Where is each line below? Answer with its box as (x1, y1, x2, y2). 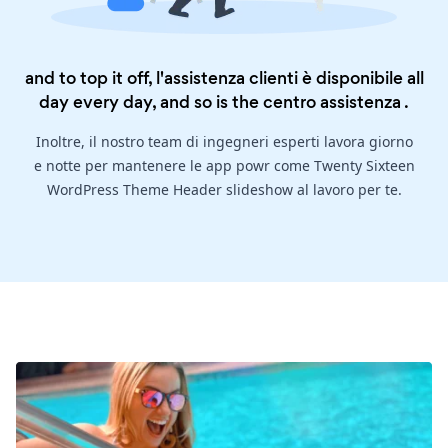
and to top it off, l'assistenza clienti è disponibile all (24, 65, 424, 90)
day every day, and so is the (39, 89, 263, 114)
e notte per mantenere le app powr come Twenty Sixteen (33, 155, 415, 175)
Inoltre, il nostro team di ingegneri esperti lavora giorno (35, 131, 413, 151)
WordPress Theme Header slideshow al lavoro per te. (46, 179, 402, 199)
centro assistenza (263, 89, 401, 114)
